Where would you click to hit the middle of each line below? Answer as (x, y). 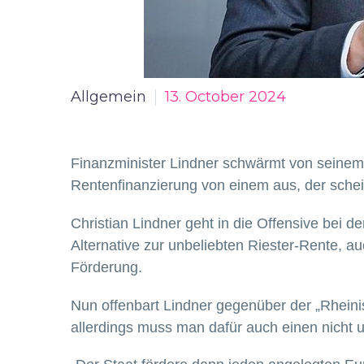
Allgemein (108, 97)
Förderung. (106, 267)
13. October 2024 (225, 97)
